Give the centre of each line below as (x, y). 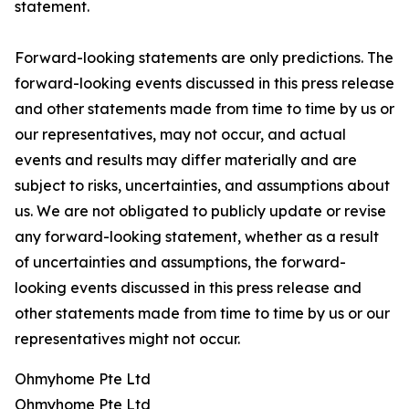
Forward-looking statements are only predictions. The (204, 58)
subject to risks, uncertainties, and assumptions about (202, 186)
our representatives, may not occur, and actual (180, 135)
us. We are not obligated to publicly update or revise (200, 211)
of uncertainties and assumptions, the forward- (180, 262)
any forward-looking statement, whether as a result (197, 237)
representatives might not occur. (127, 339)
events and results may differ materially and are (186, 160)
